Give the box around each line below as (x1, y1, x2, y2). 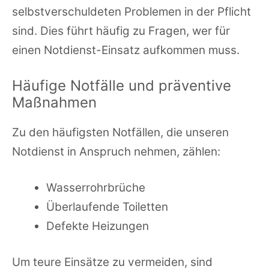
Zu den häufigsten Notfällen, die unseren (12, 125, 229, 139)
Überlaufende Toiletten (46, 200, 168, 214)
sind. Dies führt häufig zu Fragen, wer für (12, 24, 230, 38)
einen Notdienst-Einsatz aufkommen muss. (12, 43, 240, 58)
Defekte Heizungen (46, 219, 149, 234)
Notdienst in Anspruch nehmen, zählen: (12, 144, 220, 159)
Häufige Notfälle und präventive (12, 76, 231, 94)
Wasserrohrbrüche (46, 181, 145, 195)
